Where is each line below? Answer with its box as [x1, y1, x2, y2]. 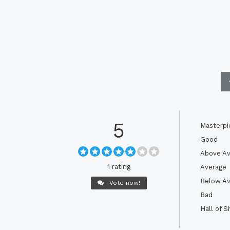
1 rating [107, 162, 130, 170]
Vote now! [107, 179, 140, 186]
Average [200, 163, 226, 171]
